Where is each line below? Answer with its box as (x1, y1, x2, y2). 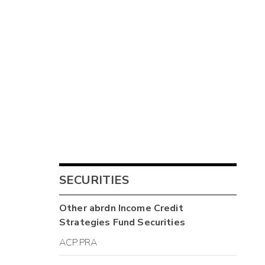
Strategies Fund (59, 216, 135, 230)
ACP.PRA (59, 235, 98, 249)
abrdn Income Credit (89, 202, 183, 215)
